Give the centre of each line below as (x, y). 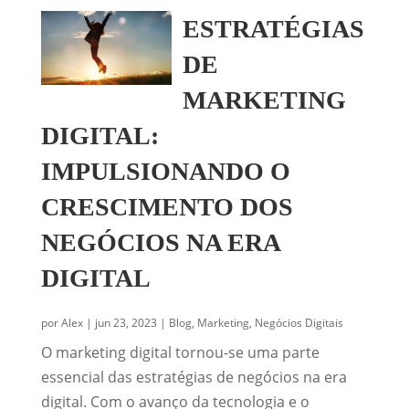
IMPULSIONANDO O (165, 171)
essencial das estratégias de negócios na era (194, 377)
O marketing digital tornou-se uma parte (180, 352)
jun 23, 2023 (126, 323)
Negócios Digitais (299, 323)
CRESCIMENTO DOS (167, 207)
